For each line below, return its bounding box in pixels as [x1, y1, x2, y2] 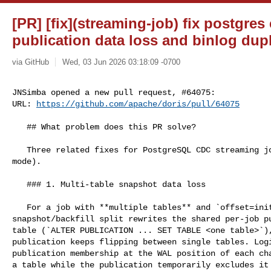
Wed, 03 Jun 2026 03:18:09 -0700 [62, 57, 180, 67]
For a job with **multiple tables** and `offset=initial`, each [12, 202, 27, 212]
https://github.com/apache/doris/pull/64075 [36, 99, 240, 109]
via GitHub [12, 57, 49, 67]
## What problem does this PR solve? [12, 122, 27, 132]
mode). [12, 156, 41, 166]
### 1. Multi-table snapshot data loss [12, 179, 27, 189]
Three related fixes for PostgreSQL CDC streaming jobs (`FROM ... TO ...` [12, 145, 27, 155]
